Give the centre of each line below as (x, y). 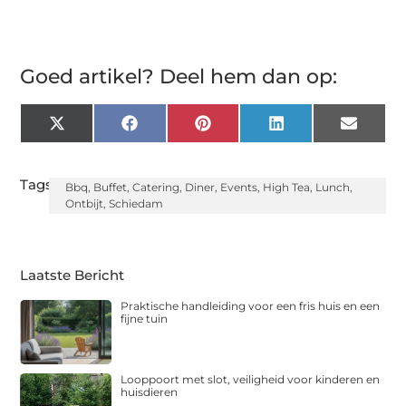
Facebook (171, 130)
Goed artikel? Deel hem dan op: (179, 77)
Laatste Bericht (72, 275)
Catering (155, 187)
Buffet (110, 187)
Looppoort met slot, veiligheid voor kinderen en (251, 379)
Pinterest (241, 130)
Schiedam (135, 203)
